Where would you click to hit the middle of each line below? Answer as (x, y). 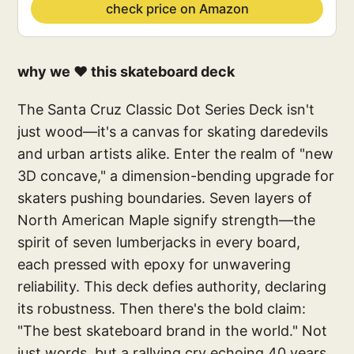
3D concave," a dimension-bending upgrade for (176, 175)
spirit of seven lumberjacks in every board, (159, 242)
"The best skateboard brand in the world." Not (173, 330)
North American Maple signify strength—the (167, 220)
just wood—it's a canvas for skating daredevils (173, 131)
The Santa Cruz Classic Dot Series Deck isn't (166, 109)
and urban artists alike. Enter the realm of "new (176, 153)
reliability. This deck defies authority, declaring (172, 286)
